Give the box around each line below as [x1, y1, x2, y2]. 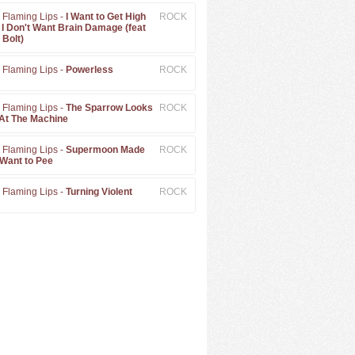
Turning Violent [65, 186, 132, 197]
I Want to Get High [65, 11, 146, 22]
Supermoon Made [65, 144, 145, 155]
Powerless [65, 64, 113, 75]
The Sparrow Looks [65, 102, 153, 113]
